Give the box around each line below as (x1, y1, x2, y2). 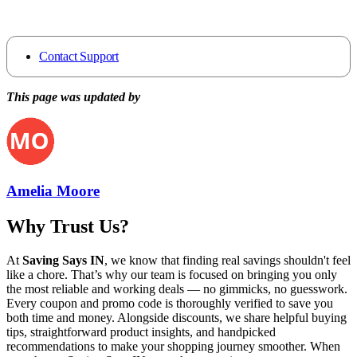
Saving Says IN (22, 253, 104, 268)
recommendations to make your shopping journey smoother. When (6, 339, 340, 354)
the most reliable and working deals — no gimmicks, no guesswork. (6, 282, 347, 296)
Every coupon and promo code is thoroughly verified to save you (6, 296, 333, 311)
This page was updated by (6, 89, 140, 104)
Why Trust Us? (6, 216, 129, 237)
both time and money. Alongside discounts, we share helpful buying (6, 311, 347, 325)
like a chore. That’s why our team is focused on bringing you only (6, 268, 337, 282)
